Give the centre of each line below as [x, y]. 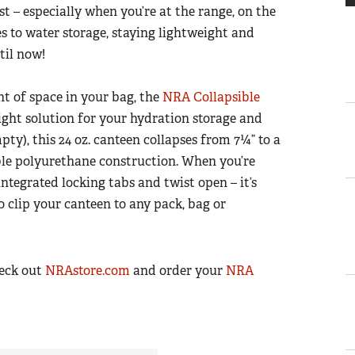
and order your [178, 270]
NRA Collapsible [211, 97]
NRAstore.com [88, 270]
